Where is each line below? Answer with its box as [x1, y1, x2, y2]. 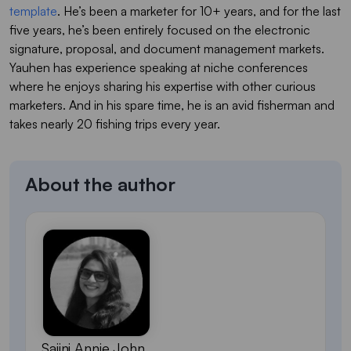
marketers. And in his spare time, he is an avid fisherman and [9, 96, 335, 113]
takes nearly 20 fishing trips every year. [9, 115, 220, 132]
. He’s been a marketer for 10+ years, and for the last [57, 2, 341, 19]
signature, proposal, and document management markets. [9, 40, 324, 56]
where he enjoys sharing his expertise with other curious [9, 78, 316, 94]
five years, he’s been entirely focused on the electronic [9, 21, 310, 38]
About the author [25, 172, 176, 196]
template [9, 2, 57, 19]
